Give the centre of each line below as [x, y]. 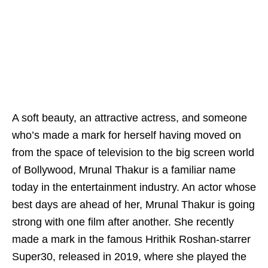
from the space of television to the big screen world [133, 153]
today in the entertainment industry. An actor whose [134, 188]
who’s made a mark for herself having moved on [127, 135]
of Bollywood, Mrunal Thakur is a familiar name [124, 170]
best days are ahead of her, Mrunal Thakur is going [133, 205]
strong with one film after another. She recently [123, 222]
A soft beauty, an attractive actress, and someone [130, 118]
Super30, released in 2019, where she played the [129, 257]
